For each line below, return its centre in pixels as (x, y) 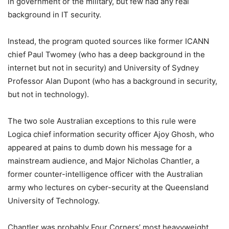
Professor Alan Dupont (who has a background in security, (112, 81)
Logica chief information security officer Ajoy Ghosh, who (111, 134)
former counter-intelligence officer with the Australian (105, 174)
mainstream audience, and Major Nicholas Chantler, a (104, 161)
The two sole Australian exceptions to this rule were (102, 121)
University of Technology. (54, 201)
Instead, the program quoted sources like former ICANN (108, 41)
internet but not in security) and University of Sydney (103, 68)
